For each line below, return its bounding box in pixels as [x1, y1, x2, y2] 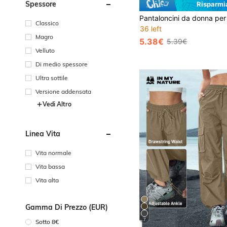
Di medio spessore [35, 60, 88, 68]
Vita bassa [35, 163, 65, 170]
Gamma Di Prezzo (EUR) [25, 203, 108, 212]
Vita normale [35, 149, 71, 157]
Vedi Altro [43, 100, 71, 108]
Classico [35, 19, 59, 27]
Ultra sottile [35, 74, 68, 82]
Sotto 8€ [35, 218, 59, 226]
